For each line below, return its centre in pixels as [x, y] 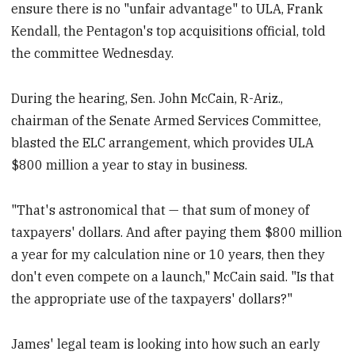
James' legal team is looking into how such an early [166, 344]
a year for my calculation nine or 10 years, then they [168, 254]
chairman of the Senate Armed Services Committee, [166, 121]
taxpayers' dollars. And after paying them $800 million [177, 232]
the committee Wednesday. [93, 53]
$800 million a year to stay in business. [130, 165]
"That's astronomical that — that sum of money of [160, 210]
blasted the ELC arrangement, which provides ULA [163, 143]
